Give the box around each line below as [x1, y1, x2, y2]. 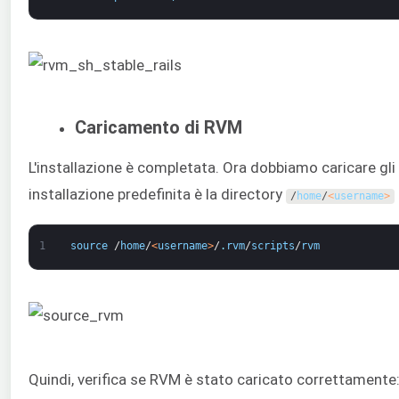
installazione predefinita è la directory [28, 185, 286, 204]
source [69, 239, 108, 252]
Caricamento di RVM [75, 117, 242, 138]
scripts [250, 239, 295, 252]
